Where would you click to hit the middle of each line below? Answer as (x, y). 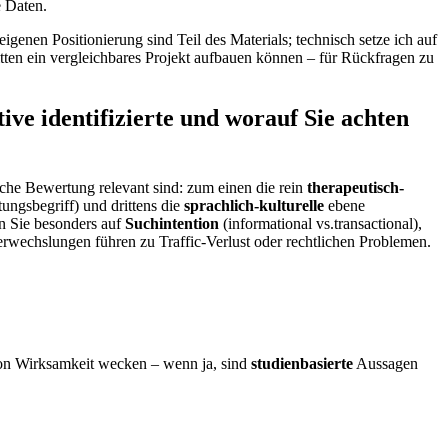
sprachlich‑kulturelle (254, 206)
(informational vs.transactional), (320, 224)
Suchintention (172, 224)
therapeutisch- (355, 188)
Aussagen (385, 364)
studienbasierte (302, 364)
